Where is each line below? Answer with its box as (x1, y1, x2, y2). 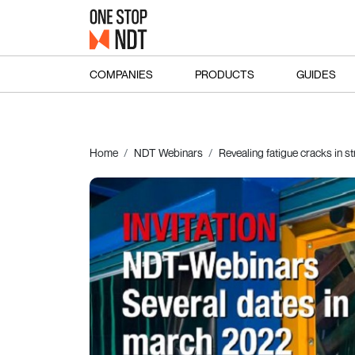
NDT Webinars (133, 146, 203, 159)
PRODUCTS (194, 67, 254, 81)
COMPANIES (89, 67, 153, 81)
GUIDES (296, 67, 336, 81)
